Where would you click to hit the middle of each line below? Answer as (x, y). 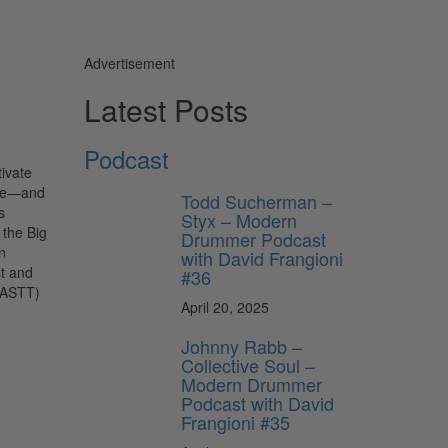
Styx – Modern (239, 219)
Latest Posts (165, 109)
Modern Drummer (251, 383)
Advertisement (129, 62)
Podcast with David (257, 402)
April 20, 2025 (225, 306)
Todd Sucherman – (256, 200)
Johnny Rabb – (241, 345)
